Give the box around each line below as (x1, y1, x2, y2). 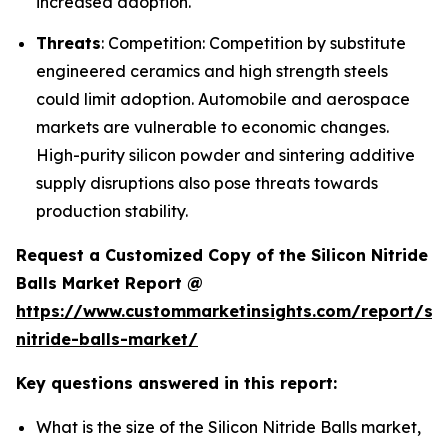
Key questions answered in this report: (16, 372, 337, 393)
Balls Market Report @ (16, 272, 203, 293)
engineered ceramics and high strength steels (36, 60, 388, 81)
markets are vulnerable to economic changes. (36, 116, 389, 137)
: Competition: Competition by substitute (101, 32, 406, 53)
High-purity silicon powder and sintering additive (36, 144, 415, 165)
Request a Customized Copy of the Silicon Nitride (16, 244, 428, 265)
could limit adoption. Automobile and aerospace (36, 88, 410, 109)
